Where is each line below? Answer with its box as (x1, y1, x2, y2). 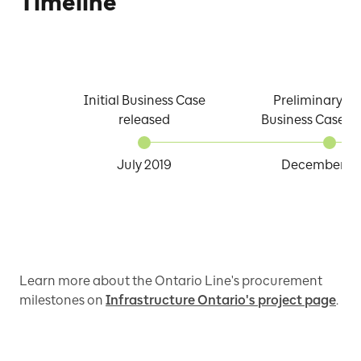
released (118, 111, 170, 127)
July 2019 (117, 156, 172, 172)
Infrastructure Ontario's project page (106, 292, 336, 308)
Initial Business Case (83, 92, 205, 108)
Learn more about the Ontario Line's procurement (19, 272, 322, 288)
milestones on (19, 292, 106, 308)
